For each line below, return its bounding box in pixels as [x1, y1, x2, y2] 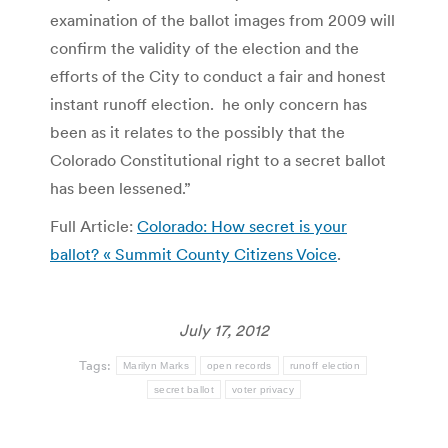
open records [206, 359, 272, 371]
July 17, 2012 [179, 319, 269, 340]
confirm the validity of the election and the [50, 37, 359, 58]
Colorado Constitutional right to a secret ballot [50, 149, 386, 170]
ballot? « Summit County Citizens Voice [50, 243, 337, 264]
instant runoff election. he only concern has [50, 93, 367, 114]
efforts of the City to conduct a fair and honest [50, 65, 386, 86]
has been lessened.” [50, 177, 191, 198]
